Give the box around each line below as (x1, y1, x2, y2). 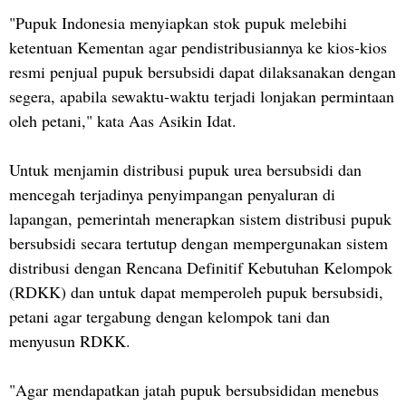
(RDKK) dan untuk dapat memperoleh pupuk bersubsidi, (9, 280, 383, 303)
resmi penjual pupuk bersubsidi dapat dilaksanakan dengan (9, 60, 396, 82)
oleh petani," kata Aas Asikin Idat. (9, 109, 237, 131)
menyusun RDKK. (9, 329, 130, 352)
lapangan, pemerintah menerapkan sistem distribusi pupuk (9, 207, 391, 229)
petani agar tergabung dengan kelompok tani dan (9, 304, 330, 327)
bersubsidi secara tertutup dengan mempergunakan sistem (9, 231, 388, 254)
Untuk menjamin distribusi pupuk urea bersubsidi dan (9, 158, 362, 180)
